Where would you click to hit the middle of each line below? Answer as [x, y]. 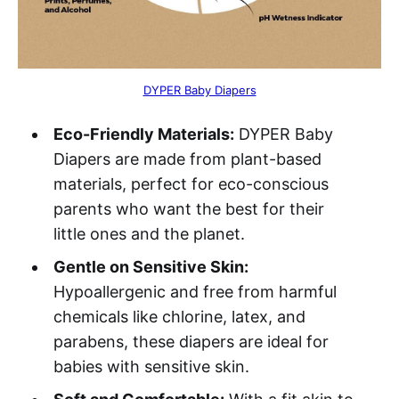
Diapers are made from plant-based [187, 159]
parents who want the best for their [188, 208]
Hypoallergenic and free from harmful [195, 291]
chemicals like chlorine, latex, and [179, 316]
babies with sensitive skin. [151, 366]
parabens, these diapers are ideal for [191, 341]
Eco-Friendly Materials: [143, 134]
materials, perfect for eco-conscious [191, 183]
